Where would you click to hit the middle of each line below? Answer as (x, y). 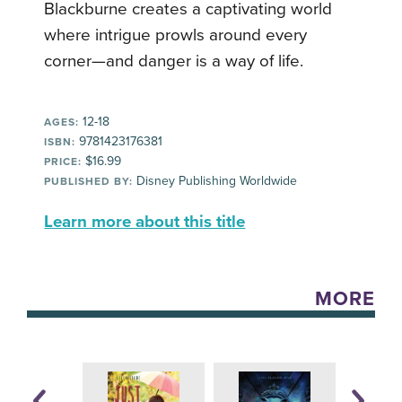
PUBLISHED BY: (89, 182)
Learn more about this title (145, 222)
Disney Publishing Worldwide (215, 181)
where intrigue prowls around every (176, 35)
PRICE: (63, 162)
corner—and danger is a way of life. (174, 61)
